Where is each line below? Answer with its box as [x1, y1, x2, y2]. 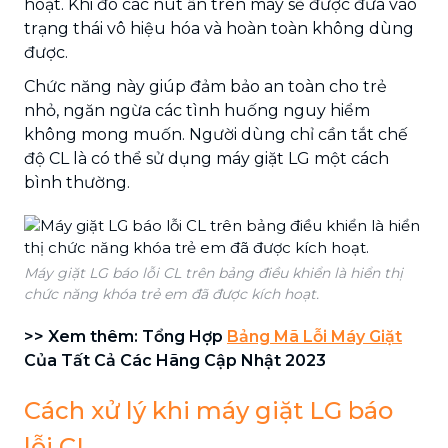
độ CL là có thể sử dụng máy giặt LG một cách [24, 148, 389, 168]
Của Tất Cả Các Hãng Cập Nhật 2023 [24, 350, 326, 370]
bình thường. [24, 172, 130, 192]
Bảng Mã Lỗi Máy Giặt [227, 326, 402, 346]
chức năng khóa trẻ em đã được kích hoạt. [24, 284, 319, 303]
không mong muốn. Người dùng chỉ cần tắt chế [24, 124, 408, 144]
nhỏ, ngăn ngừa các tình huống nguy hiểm [24, 100, 370, 120]
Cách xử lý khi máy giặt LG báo [24, 395, 393, 425]
